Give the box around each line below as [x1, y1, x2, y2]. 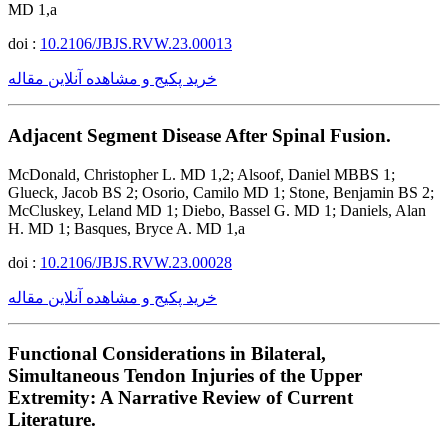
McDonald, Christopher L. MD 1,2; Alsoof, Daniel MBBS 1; [8, 165, 395, 183]
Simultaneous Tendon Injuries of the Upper [8, 365, 362, 387]
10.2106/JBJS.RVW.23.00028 [40, 253, 232, 271]
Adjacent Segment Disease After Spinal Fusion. [8, 124, 391, 146]
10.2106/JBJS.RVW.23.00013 [40, 35, 232, 53]
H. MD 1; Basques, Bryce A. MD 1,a [8, 219, 245, 237]
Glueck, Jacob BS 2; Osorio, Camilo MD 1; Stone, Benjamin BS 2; [8, 183, 434, 201]
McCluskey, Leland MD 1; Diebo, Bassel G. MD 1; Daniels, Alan [8, 201, 426, 219]
